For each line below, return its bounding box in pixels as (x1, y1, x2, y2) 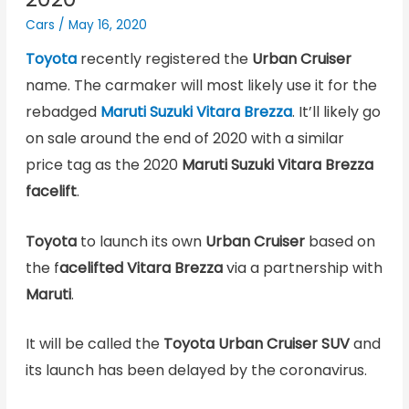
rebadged (25, 101, 100, 123)
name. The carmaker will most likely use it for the (25, 75, 377, 97)
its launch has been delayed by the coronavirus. (25, 360, 367, 382)
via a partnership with (222, 257, 383, 278)
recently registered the (76, 48, 252, 70)
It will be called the (25, 333, 163, 355)
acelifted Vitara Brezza (58, 257, 223, 278)
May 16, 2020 (68, 16, 147, 34)
